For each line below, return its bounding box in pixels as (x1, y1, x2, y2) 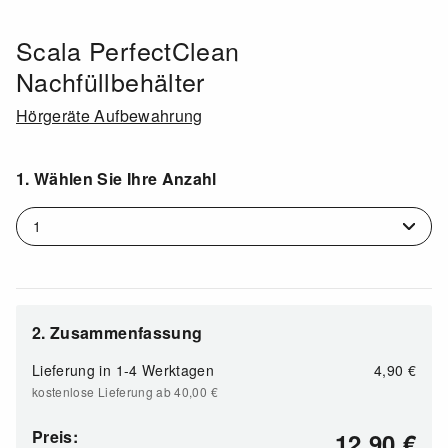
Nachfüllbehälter (16, 62, 205, 99)
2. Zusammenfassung (32, 320, 203, 344)
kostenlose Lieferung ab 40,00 (32, 382, 211, 400)
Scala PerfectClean (16, 31, 240, 68)
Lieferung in (32, 359, 112, 380)
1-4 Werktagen (115, 359, 215, 380)
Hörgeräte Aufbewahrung (16, 103, 203, 127)
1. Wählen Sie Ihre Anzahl (16, 166, 217, 190)
